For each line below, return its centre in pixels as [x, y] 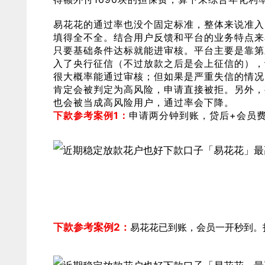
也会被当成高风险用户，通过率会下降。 [144, 102]
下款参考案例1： [91, 115]
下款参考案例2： [92, 227]
